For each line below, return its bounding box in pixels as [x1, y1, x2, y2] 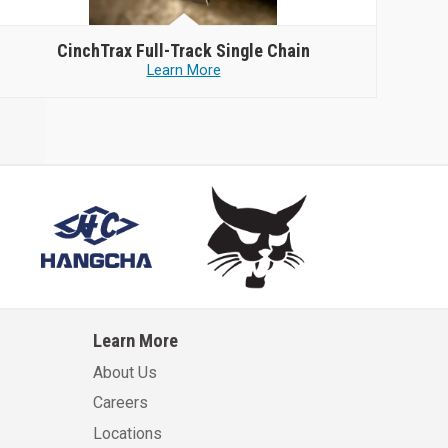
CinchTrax [57, 39, 136, 61]
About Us [92, 362, 157, 382]
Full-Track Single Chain [136, 39, 310, 61]
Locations [92, 423, 162, 443]
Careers [92, 393, 148, 413]
